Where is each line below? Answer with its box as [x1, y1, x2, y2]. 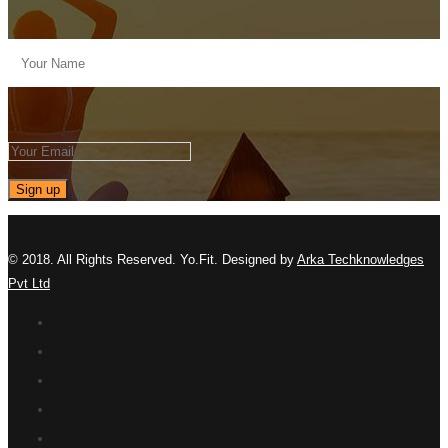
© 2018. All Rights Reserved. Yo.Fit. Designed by [8, 252, 297, 268]
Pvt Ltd [8, 276, 50, 292]
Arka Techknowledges [297, 252, 424, 268]
